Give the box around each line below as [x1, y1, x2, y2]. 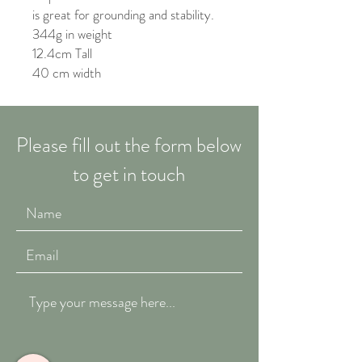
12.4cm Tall [32, 44, 92, 64]
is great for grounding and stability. [32, 5, 214, 25]
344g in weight [32, 24, 112, 44]
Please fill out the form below [15, 131, 242, 161]
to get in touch [72, 160, 185, 190]
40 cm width [32, 63, 101, 83]
